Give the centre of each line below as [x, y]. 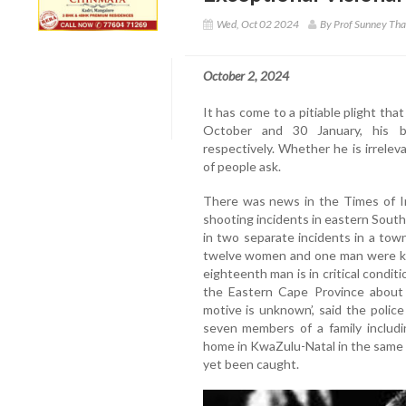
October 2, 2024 [246, 75]
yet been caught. [251, 363]
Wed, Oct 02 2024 [257, 24]
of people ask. [242, 166]
